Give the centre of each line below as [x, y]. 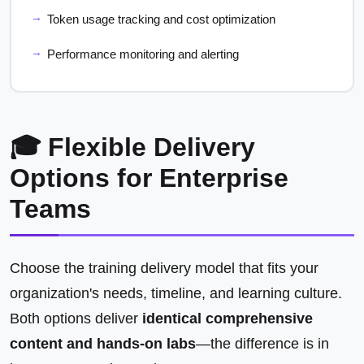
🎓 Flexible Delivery [132, 147]
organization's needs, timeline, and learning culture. [176, 293]
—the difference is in [262, 344]
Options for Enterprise [149, 178]
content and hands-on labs [103, 344]
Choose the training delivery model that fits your [164, 268]
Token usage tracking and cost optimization [161, 19]
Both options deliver [76, 318]
